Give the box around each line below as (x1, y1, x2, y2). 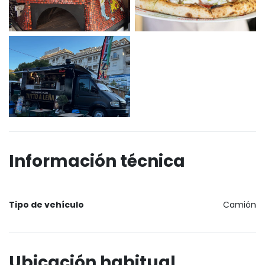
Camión (223, 198, 256, 211)
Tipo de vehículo (9, 198, 84, 211)
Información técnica (9, 149, 185, 173)
